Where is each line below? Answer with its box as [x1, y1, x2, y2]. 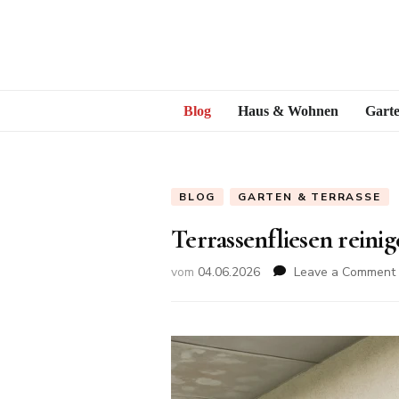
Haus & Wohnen [237, 103, 338, 118]
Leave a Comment [294, 263, 395, 281]
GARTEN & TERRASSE [238, 190, 381, 204]
